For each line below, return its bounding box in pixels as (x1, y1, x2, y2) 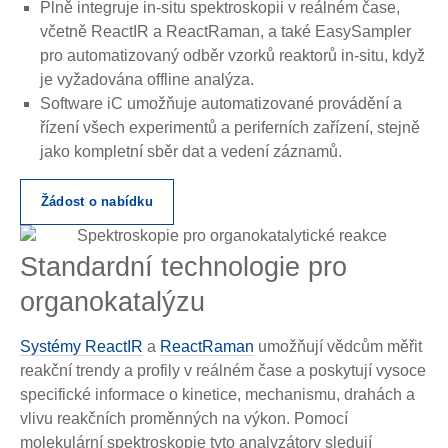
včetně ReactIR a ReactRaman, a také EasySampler (40, 23, 411, 41)
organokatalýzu (20, 287, 205, 318)
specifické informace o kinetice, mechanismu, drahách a (20, 386, 415, 404)
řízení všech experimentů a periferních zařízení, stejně (40, 119, 420, 137)
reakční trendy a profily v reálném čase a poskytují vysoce (20, 362, 426, 380)
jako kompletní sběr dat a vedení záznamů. (40, 143, 342, 161)
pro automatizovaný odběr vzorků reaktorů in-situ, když (40, 47, 425, 65)
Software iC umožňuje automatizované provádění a (40, 95, 402, 113)
